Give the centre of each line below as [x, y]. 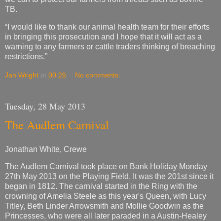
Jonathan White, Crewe [46, 149]
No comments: [98, 75]
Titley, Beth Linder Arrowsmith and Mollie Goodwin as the [104, 206]
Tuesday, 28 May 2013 [45, 106]
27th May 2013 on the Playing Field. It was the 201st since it [109, 177]
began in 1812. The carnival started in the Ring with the [101, 186]
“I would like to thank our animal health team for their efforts [107, 27]
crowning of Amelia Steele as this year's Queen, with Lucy [106, 196]
